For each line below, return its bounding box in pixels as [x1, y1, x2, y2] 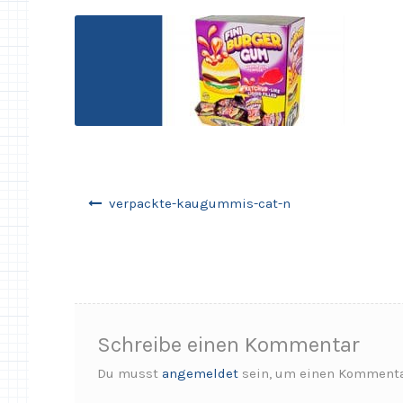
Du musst [97, 364, 163, 381]
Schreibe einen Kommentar [97, 331, 361, 357]
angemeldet [162, 364, 239, 381]
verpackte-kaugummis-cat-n [108, 194, 291, 211]
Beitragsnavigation [73, 185, 196, 202]
